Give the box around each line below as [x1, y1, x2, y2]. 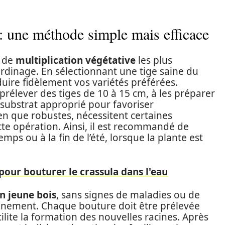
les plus [136, 54, 172, 67]
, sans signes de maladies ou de [56, 188, 200, 201]
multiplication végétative [16, 54, 136, 67]
